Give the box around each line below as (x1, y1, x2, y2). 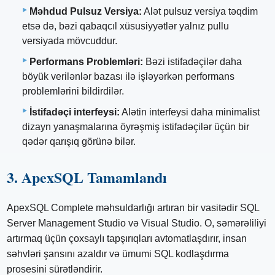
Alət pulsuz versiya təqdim (142, 6, 258, 17)
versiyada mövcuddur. (22, 36, 117, 47)
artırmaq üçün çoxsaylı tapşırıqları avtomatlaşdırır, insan (7, 233, 247, 244)
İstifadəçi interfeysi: (29, 107, 120, 118)
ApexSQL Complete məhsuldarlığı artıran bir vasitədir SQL (7, 203, 260, 214)
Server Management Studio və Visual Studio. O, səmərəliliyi (7, 218, 267, 229)
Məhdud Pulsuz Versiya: (29, 6, 142, 17)
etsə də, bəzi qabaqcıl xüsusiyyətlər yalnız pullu (22, 21, 229, 32)
